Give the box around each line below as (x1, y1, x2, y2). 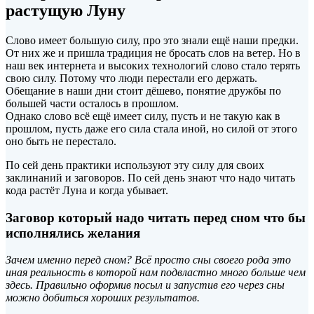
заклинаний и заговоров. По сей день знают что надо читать (6, 171, 295, 184)
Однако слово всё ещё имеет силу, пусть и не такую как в (6, 109, 280, 122)
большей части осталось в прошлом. (6, 97, 179, 109)
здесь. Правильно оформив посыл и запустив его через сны (6, 279, 285, 292)
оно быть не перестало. (6, 135, 116, 147)
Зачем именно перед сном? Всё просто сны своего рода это (6, 254, 291, 266)
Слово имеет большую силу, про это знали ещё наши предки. (6, 34, 299, 46)
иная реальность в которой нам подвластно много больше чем (6, 266, 306, 279)
